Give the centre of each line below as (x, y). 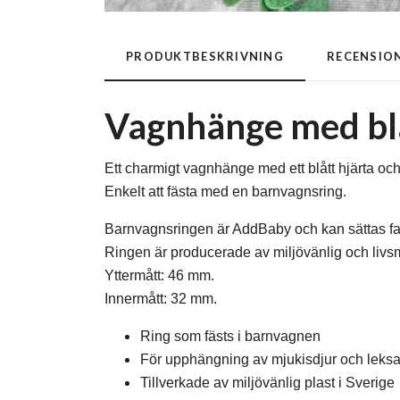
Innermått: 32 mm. (161, 298)
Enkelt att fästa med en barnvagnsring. (225, 191)
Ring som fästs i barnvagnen (230, 336)
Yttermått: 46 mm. (159, 275)
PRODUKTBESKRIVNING (205, 56)
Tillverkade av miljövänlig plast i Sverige (267, 382)
